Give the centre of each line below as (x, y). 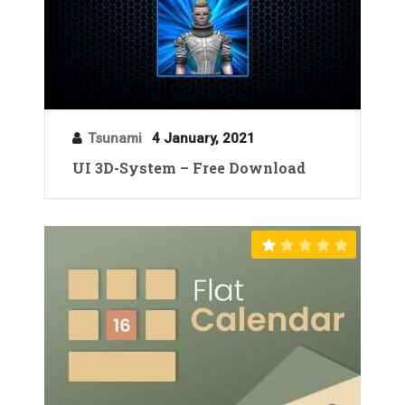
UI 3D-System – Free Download (189, 167)
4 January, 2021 (203, 138)
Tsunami (115, 138)
